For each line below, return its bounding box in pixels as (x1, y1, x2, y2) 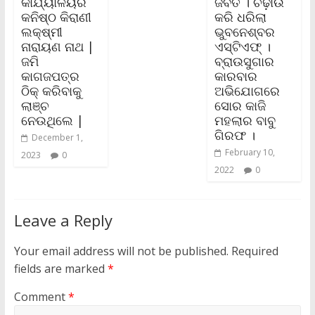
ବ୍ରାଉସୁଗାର (214, 52, 275, 70)
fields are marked (13, 260, 108, 276)
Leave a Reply (13, 209, 112, 231)
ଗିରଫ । (214, 126, 256, 143)
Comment (13, 288, 68, 304)
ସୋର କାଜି (214, 96, 266, 114)
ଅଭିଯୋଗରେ (214, 82, 281, 99)
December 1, (31, 131, 83, 143)
